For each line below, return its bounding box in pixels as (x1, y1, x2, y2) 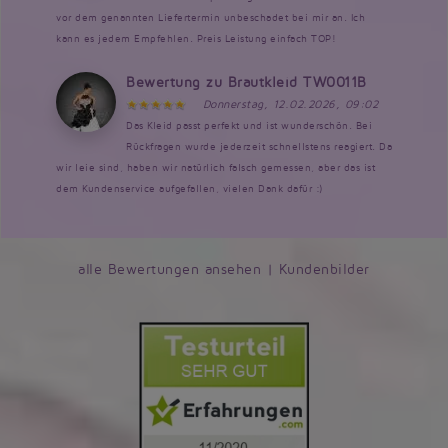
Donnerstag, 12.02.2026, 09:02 (202, 97, 378, 111)
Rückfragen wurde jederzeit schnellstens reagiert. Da (126, 140, 392, 152)
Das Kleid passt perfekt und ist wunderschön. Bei (126, 119, 372, 131)
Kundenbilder (278, 261, 370, 277)
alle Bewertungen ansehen (78, 261, 262, 277)
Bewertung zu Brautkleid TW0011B (126, 74, 367, 90)
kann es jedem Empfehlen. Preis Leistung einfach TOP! (56, 32, 336, 44)
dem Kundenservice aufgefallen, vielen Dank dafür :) (56, 182, 323, 194)
